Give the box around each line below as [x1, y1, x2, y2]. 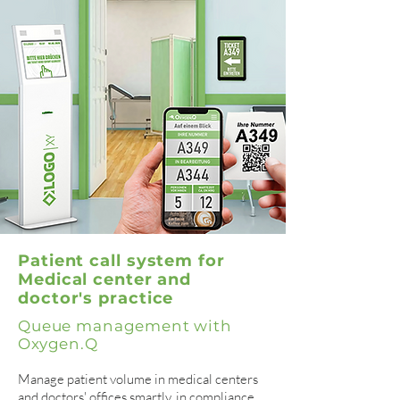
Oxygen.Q [18, 335, 98, 353]
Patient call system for [18, 251, 225, 271]
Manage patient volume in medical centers [18, 371, 258, 387]
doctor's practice [18, 288, 174, 308]
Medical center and [18, 270, 192, 289]
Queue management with [18, 317, 232, 335]
